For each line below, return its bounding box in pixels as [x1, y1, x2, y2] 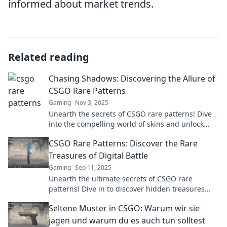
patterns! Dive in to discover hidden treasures [49, 184, 205, 194]
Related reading [8, 50, 89, 64]
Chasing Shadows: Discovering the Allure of [49, 73, 215, 84]
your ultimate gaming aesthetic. [49, 129, 158, 139]
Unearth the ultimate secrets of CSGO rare [49, 174, 193, 183]
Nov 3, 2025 [75, 98, 108, 107]
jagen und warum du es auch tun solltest [49, 215, 205, 226]
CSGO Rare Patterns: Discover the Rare [49, 138, 198, 149]
